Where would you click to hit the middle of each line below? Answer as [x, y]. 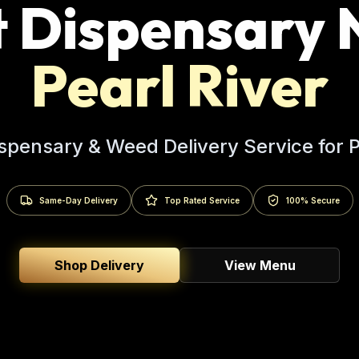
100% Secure [313, 200]
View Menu [260, 265]
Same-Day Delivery [78, 200]
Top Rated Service [202, 200]
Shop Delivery [99, 265]
